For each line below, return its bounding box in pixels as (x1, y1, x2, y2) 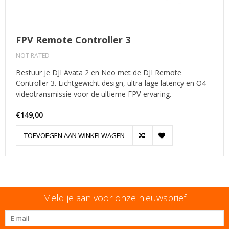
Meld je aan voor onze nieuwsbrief (43, 191, 186, 204)
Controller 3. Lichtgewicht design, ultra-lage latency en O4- (16, 78, 209, 88)
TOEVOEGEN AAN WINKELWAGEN (24, 130, 125, 140)
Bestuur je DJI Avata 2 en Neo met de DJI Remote (16, 67, 181, 77)
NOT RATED (16, 51, 50, 60)
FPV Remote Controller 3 (16, 33, 130, 46)
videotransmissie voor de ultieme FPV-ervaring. (16, 88, 171, 99)
